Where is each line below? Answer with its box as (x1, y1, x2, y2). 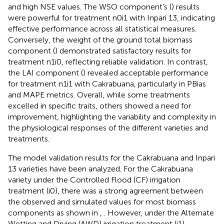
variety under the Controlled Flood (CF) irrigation (8, 174, 180, 184)
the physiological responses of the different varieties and (8, 122, 208, 132)
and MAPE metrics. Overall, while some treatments (8, 89, 190, 99)
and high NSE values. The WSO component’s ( (8, 1, 171, 11)
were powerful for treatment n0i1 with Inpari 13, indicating (8, 12, 215, 22)
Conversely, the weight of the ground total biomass (8, 34, 192, 44)
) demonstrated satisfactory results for (55, 45, 191, 55)
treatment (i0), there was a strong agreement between (8, 185, 203, 195)
